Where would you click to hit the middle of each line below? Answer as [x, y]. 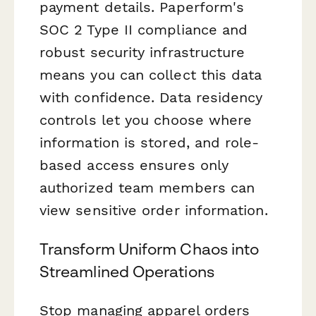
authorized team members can [147, 187]
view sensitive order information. [154, 210]
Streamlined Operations [127, 271]
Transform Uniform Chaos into [150, 249]
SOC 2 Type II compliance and [144, 29]
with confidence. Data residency [151, 97]
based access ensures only [134, 165]
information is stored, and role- [150, 142]
